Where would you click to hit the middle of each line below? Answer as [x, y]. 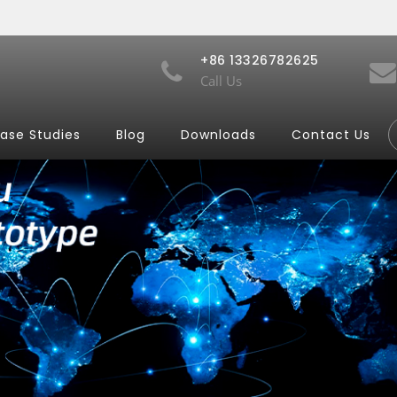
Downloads [218, 135]
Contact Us [331, 135]
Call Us [221, 81]
